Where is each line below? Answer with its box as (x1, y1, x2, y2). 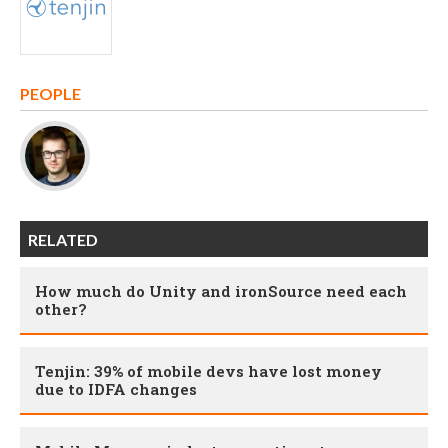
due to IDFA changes (35, 379, 197, 400)
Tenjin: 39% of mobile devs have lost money (35, 361, 382, 382)
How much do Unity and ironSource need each (35, 281, 407, 302)
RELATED (28, 230, 98, 250)
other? (35, 299, 87, 320)
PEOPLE (20, 84, 81, 104)
